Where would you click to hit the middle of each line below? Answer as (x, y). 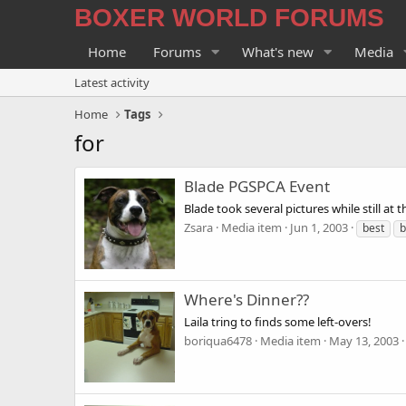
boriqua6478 (218, 340)
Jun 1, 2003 (319, 227)
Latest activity (112, 82)
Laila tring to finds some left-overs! (278, 321)
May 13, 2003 (364, 340)
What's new (277, 52)
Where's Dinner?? (246, 300)
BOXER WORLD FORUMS (229, 18)
